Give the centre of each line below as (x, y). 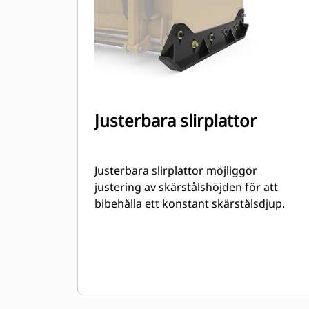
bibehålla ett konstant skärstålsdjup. (190, 203)
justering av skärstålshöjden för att (186, 187)
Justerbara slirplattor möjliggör (176, 170)
